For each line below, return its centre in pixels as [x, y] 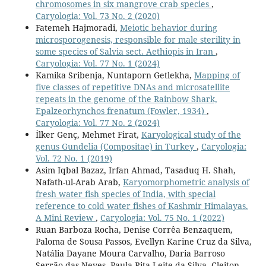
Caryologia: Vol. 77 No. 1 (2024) [97, 64]
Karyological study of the [191, 135]
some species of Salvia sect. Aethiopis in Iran [125, 52]
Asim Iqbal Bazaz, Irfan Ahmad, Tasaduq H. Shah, [135, 170]
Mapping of [217, 75]
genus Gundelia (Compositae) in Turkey [116, 147]
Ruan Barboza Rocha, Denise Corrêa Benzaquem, [134, 230]
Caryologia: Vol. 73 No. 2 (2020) [97, 16]
